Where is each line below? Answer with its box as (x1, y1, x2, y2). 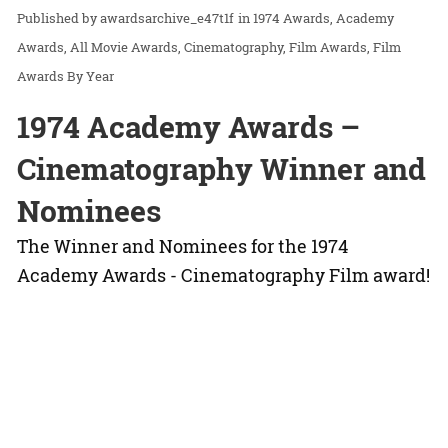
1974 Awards (253, 9, 330, 28)
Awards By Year (17, 67, 114, 86)
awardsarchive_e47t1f (100, 9, 234, 28)
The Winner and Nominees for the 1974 (17, 234, 348, 259)
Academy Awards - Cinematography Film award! (17, 263, 430, 288)
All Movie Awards (70, 38, 178, 57)
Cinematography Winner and (17, 149, 426, 189)
